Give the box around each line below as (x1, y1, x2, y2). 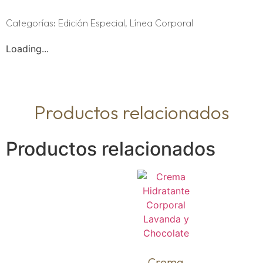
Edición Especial (58, 16, 125, 29)
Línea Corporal (130, 16, 193, 29)
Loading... (6, 42, 49, 55)
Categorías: (6, 16, 58, 29)
